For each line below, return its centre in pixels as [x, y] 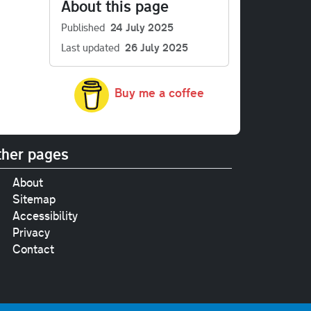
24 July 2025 [142, 27]
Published [83, 27]
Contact [33, 249]
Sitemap [34, 199]
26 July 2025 [157, 47]
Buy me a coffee [159, 93]
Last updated [90, 47]
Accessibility [45, 216]
